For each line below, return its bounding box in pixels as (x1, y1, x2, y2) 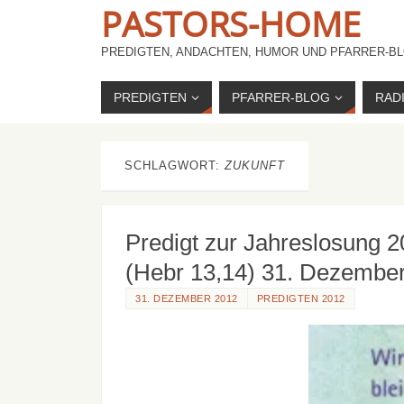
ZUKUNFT (225, 159, 285, 172)
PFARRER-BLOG (232, 90, 330, 105)
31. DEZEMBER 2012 (135, 293, 238, 304)
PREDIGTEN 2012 (256, 293, 345, 304)
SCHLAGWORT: (124, 159, 225, 172)
